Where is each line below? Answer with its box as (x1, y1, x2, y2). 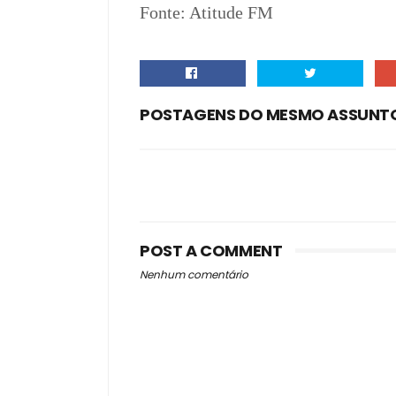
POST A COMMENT (140, 240, 283, 262)
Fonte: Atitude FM (140, 3, 273, 22)
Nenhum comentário (140, 267, 248, 282)
